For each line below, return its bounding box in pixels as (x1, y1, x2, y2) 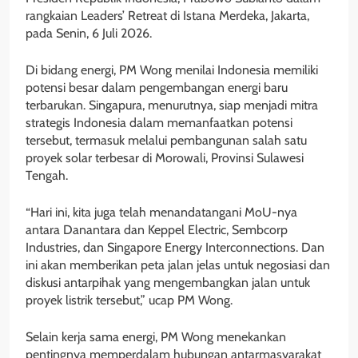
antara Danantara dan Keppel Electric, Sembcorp (26, 221, 288, 237)
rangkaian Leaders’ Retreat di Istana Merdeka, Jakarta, (26, 7, 309, 23)
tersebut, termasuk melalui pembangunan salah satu (26, 132, 307, 148)
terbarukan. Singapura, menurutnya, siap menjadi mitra (26, 97, 318, 113)
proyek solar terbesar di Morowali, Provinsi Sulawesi (26, 149, 304, 165)
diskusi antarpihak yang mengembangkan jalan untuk (26, 274, 310, 290)
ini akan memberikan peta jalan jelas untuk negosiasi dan (26, 257, 330, 272)
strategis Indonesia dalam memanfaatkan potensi (26, 114, 292, 130)
